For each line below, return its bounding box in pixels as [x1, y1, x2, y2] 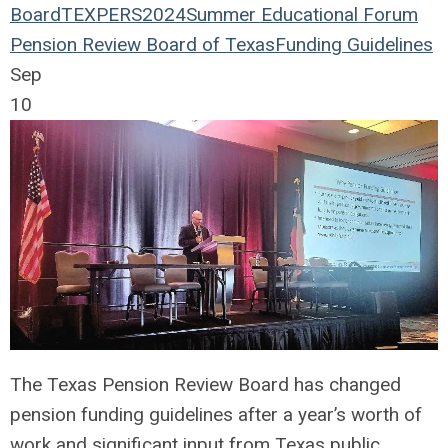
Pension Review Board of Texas [10, 32, 275, 56]
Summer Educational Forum [186, 2, 418, 26]
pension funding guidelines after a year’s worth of [10, 402, 422, 426]
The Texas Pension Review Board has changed [10, 372, 401, 396]
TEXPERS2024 [61, 2, 186, 26]
